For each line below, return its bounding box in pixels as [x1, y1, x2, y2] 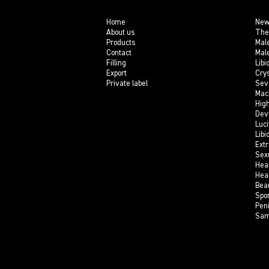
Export [106, 69, 127, 77]
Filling [106, 59, 126, 67]
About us [106, 28, 135, 37]
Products [106, 38, 136, 47]
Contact [106, 49, 131, 57]
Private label [106, 79, 148, 88]
